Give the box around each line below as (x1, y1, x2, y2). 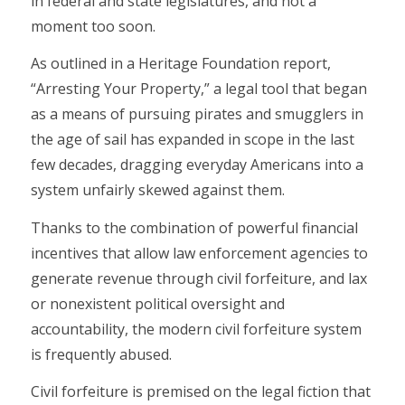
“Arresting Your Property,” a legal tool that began (30, 79, 367, 99)
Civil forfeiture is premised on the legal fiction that (30, 381, 371, 402)
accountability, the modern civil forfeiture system (30, 318, 362, 339)
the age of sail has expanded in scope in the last (30, 129, 354, 150)
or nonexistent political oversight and (30, 293, 285, 314)
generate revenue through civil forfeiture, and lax (30, 268, 367, 288)
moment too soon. (30, 15, 155, 36)
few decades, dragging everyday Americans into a (30, 155, 363, 175)
